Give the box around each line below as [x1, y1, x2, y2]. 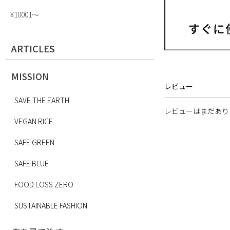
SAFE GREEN [14, 137, 54, 147]
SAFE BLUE [14, 158, 49, 168]
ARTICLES [11, 42, 55, 55]
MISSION [11, 70, 49, 83]
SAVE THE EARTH [14, 95, 69, 105]
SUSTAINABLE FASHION [14, 200, 87, 210]
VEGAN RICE [14, 116, 53, 126]
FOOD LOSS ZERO [14, 179, 73, 189]
